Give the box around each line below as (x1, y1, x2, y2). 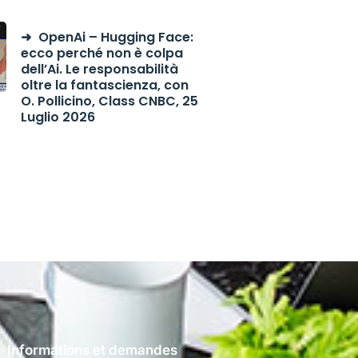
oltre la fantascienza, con (20, 76, 189, 94)
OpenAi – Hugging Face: (38, 28, 193, 46)
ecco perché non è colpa (20, 44, 183, 62)
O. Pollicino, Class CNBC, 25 (20, 92, 198, 110)
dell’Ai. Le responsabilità (20, 60, 178, 78)
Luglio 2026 (20, 108, 95, 126)
